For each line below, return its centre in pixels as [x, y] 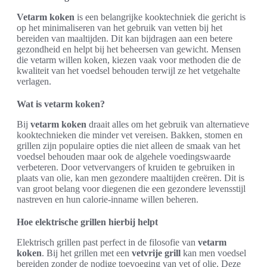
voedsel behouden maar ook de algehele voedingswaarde [124, 156]
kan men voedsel [213, 253]
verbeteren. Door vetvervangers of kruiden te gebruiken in [126, 167]
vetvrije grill [156, 253]
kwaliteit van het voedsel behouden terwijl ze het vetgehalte [128, 71]
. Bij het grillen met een [87, 253]
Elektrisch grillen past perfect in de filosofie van [107, 242]
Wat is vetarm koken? [61, 104]
